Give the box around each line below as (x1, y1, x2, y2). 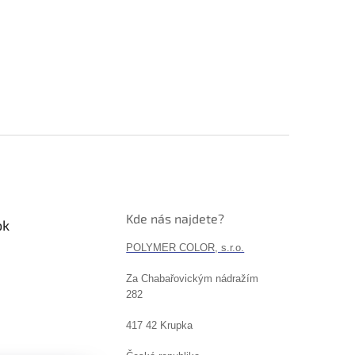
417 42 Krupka (126, 319, 193, 331)
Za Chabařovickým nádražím (126, 272, 259, 284)
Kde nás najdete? (126, 210, 225, 226)
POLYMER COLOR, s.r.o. (126, 241, 245, 254)
